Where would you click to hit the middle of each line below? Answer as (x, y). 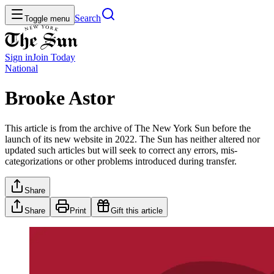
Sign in (19, 57)
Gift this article (137, 210)
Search (88, 18)
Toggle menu (47, 19)
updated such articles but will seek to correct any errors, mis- (121, 150)
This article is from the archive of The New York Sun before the (128, 128)
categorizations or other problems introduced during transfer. (121, 161)
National (21, 68)
